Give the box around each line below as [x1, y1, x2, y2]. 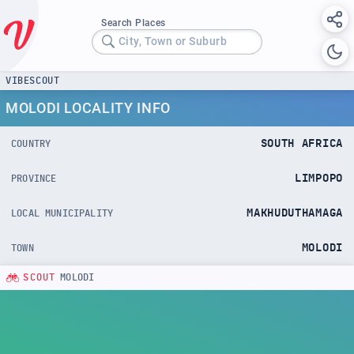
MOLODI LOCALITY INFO [6, 99, 171, 116]
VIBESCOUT [6, 75, 60, 85]
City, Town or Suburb [118, 35, 228, 48]
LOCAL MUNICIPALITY [11, 208, 114, 218]
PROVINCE [11, 173, 57, 183]
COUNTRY [11, 138, 51, 149]
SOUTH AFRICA [260, 137, 343, 149]
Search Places [101, 17, 166, 28]
